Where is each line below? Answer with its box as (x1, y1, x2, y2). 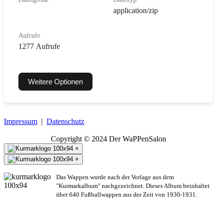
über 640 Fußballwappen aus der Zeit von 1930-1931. (56, 190, 197, 198)
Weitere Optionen (28, 77, 83, 86)
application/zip (113, 6, 158, 15)
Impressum (4, 117, 37, 125)
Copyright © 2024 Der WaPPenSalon (51, 134, 166, 143)
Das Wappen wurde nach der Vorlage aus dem (56, 173, 174, 181)
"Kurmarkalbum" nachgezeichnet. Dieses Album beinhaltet (56, 182, 210, 189)
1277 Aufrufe (18, 42, 60, 50)
